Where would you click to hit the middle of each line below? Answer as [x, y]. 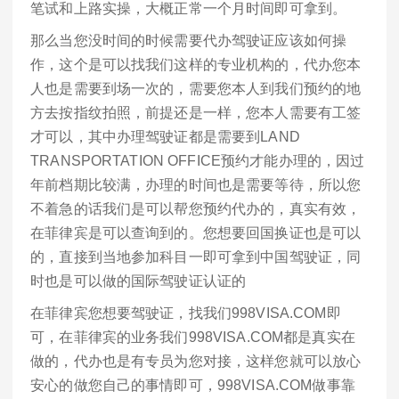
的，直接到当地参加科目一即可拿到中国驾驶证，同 [196, 257]
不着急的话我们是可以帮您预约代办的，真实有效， [196, 209]
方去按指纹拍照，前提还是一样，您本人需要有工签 [196, 113]
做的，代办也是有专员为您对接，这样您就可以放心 [196, 361]
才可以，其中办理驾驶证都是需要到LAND [165, 137]
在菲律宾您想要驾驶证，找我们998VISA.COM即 [186, 313]
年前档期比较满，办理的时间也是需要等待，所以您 [196, 185]
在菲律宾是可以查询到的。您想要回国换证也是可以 [196, 233]
